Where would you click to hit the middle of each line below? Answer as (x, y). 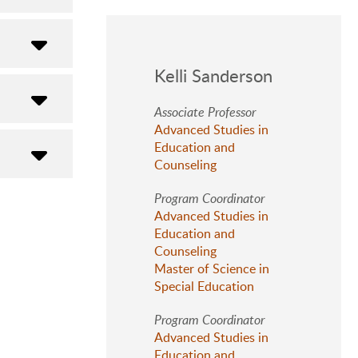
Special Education (204, 286)
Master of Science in (212, 268)
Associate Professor (205, 112)
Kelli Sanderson (213, 75)
